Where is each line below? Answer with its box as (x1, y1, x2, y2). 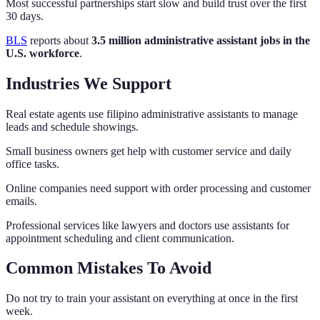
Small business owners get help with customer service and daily (6, 144, 291, 157)
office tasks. (6, 157, 59, 170)
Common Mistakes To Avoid (6, 259, 211, 278)
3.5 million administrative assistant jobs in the (91, 34, 310, 46)
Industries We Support (6, 74, 171, 93)
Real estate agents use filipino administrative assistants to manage (6, 107, 298, 120)
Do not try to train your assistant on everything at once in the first (6, 292, 298, 305)
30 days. (6, 9, 44, 22)
